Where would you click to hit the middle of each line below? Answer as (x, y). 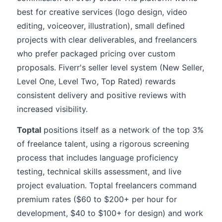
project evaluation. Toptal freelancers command (107, 185)
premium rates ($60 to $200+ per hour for (97, 199)
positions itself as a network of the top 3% (122, 130)
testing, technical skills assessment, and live (99, 171)
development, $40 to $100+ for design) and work (110, 213)
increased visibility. (52, 109)
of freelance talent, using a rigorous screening (103, 144)
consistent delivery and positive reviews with (101, 95)
